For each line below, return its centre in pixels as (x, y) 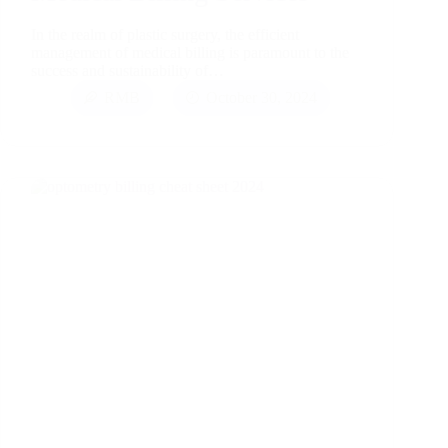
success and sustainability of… (127, 71)
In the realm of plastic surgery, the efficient (165, 35)
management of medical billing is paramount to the (190, 53)
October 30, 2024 (261, 98)
